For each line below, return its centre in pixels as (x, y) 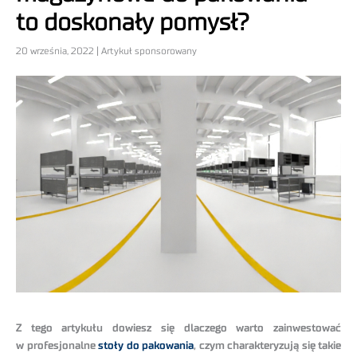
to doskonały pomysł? (133, 24)
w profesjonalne (56, 346)
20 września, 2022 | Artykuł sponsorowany (106, 51)
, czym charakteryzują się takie (267, 346)
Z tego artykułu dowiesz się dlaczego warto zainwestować (178, 329)
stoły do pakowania (144, 346)
